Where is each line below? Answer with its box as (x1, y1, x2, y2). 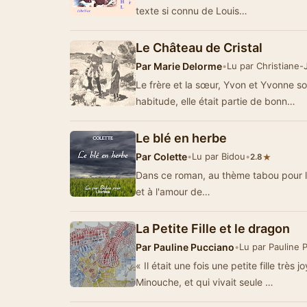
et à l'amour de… (136, 186, 210, 197)
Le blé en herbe (136, 131, 227, 145)
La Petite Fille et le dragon (136, 221, 290, 236)
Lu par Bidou (192, 151, 245, 162)
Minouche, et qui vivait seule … (136, 276, 273, 288)
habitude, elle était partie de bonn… (136, 95, 295, 107)
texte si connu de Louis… (136, 5, 247, 16)
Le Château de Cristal (136, 40, 262, 55)
